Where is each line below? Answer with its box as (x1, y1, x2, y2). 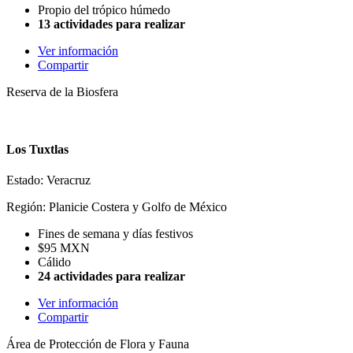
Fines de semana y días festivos (38, 227, 193, 241)
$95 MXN (38, 241, 90, 255)
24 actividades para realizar (38, 269, 185, 284)
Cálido (38, 255, 71, 269)
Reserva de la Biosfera (6, 84, 118, 98)
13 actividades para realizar (38, 17, 185, 31)
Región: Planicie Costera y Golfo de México (6, 200, 227, 214)
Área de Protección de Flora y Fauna (6, 337, 189, 351)
